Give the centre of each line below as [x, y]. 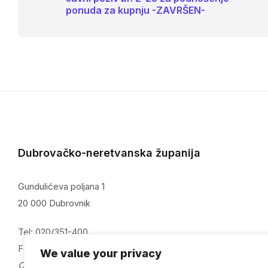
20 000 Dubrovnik [54, 203]
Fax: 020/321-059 [54, 249]
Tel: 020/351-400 [53, 232]
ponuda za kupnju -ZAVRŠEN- [135, 10]
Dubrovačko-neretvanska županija [109, 153]
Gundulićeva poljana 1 [61, 187]
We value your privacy [101, 253]
